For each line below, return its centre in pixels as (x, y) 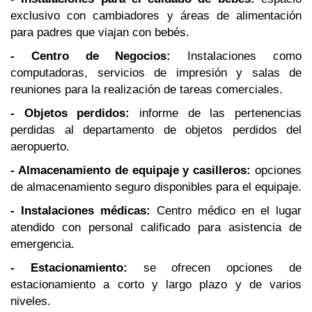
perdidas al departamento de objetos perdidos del (156, 130)
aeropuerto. (40, 147)
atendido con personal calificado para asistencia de (156, 227)
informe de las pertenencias (216, 113)
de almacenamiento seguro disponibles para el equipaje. (156, 187)
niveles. (31, 301)
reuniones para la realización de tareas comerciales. (147, 89)
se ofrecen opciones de (214, 268)
